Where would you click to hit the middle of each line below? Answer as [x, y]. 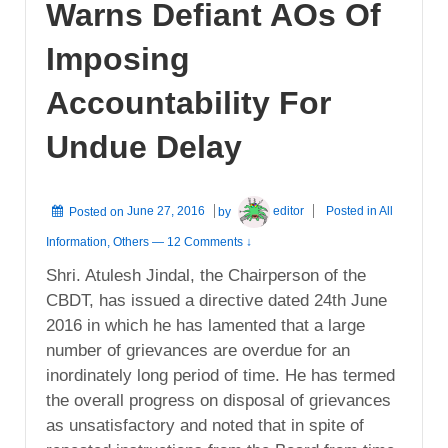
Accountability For [188, 103]
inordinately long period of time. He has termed [220, 375]
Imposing [118, 59]
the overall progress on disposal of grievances [218, 400]
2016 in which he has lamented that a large [205, 325]
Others [131, 241]
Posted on [98, 211]
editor [289, 211]
